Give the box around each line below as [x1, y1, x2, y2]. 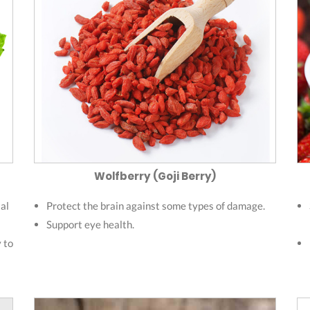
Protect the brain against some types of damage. [46, 199, 265, 212]
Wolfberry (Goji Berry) [94, 168, 216, 183]
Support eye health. [46, 217, 134, 230]
